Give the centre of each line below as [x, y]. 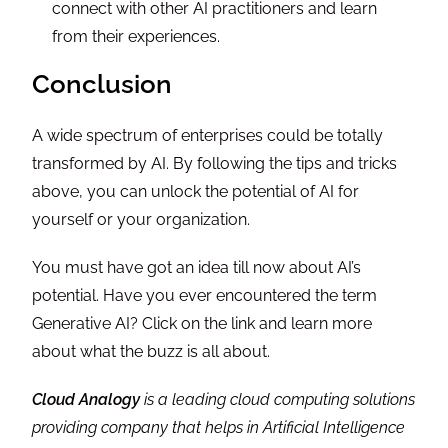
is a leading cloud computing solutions [278, 400]
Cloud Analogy [86, 400]
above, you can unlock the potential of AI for [196, 192]
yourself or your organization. [141, 220]
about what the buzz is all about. [151, 352]
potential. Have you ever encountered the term [205, 296]
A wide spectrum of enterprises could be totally [208, 136]
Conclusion [102, 84]
